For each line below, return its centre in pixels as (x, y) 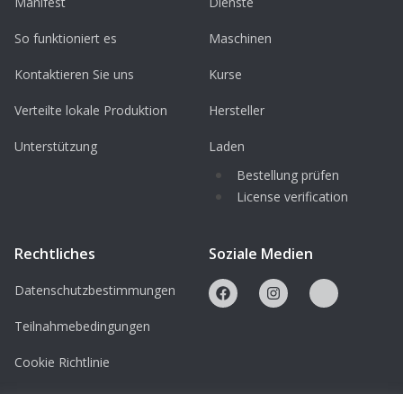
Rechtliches (55, 254)
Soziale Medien (261, 254)
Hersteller (237, 110)
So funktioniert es (66, 38)
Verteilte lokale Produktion (91, 110)
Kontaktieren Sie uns (74, 74)
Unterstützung (56, 146)
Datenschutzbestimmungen (95, 290)
